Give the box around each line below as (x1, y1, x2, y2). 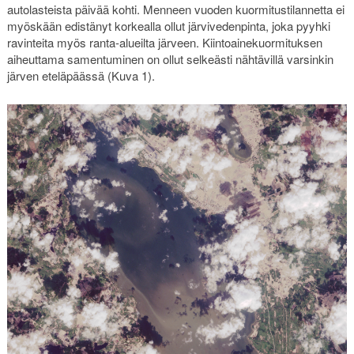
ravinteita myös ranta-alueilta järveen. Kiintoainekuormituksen (6, 33, 322, 51)
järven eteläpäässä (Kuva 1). (6, 66, 155, 84)
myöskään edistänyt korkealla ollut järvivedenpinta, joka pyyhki (6, 17, 330, 34)
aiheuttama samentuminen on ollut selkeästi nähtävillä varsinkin (6, 50, 333, 67)
